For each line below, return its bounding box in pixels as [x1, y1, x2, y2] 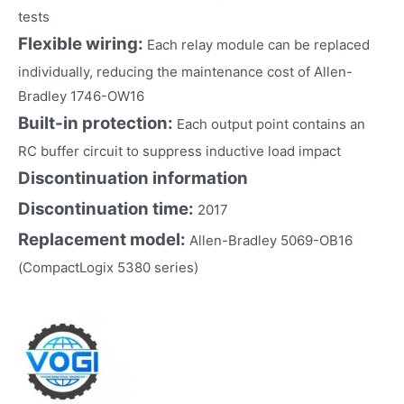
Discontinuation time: [18, 197, 194, 219]
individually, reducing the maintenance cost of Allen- [18, 62, 353, 80]
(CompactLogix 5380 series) [18, 258, 198, 276]
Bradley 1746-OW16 [18, 87, 144, 105]
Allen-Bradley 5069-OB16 [189, 231, 353, 249]
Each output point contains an [177, 115, 365, 133]
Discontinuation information [18, 167, 248, 188]
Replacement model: [18, 228, 189, 250]
